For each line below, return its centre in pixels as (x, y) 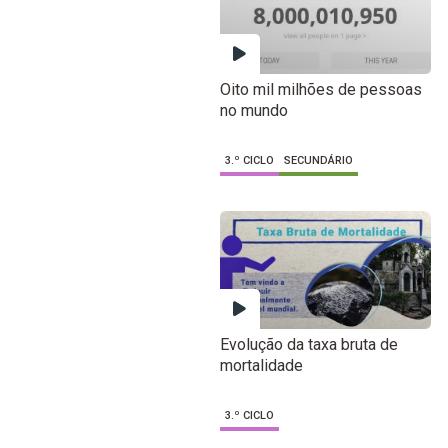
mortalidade (261, 365)
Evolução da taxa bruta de (308, 344)
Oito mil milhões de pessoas (320, 90)
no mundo (253, 111)
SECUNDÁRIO (318, 161)
